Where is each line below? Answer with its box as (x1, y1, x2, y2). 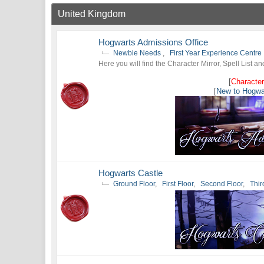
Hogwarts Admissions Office (98, 37, 209, 47)
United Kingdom (58, 9, 126, 19)
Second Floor (200, 180, 243, 188)
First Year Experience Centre (170, 49, 262, 57)
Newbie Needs (113, 49, 163, 57)
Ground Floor (113, 180, 156, 188)
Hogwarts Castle (98, 168, 163, 178)
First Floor (162, 180, 194, 188)
